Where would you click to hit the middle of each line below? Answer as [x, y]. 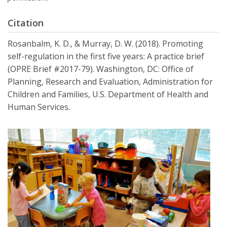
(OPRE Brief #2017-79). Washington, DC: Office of [101, 69]
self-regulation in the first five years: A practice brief [106, 56]
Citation [26, 23]
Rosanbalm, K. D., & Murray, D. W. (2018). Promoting [105, 44]
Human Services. [39, 107]
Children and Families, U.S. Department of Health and [108, 94]
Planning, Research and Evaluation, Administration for [110, 82]
